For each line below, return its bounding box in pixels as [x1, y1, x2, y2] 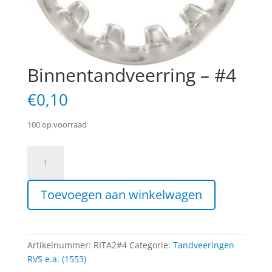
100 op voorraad [27, 118, 87, 130]
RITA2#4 [93, 239, 127, 251]
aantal [26, 188, 52, 200]
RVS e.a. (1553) [27, 253, 86, 265]
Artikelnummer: [27, 239, 93, 251]
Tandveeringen [172, 239, 234, 251]
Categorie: [129, 239, 173, 251]
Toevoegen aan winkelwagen [40, 186, 202, 203]
